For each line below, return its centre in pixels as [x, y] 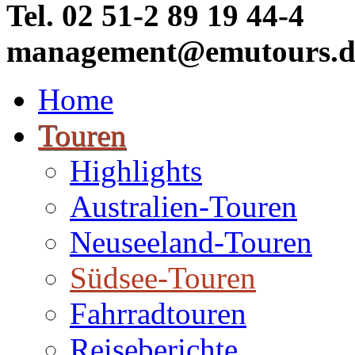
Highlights [136, 171]
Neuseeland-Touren [191, 242]
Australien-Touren [183, 206]
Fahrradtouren [158, 313]
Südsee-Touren [163, 278]
